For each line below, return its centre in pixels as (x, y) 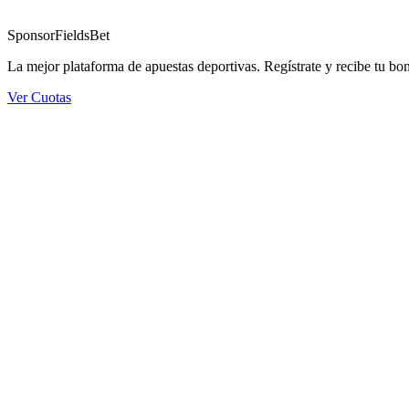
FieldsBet (82, 36)
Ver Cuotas (39, 98)
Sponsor (31, 36)
